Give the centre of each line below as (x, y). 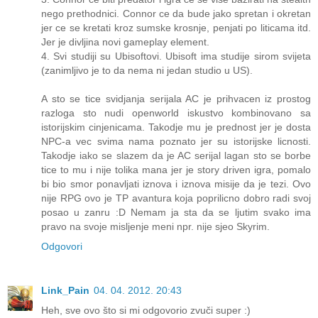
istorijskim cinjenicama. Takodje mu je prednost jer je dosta (176, 127)
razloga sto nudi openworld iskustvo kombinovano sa (176, 113)
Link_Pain (65, 290)
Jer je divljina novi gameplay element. (125, 42)
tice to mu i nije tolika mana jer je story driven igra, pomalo (176, 169)
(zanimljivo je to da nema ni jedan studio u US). (147, 70)
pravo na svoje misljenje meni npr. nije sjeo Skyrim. (155, 226)
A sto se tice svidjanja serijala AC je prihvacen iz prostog (176, 98)
